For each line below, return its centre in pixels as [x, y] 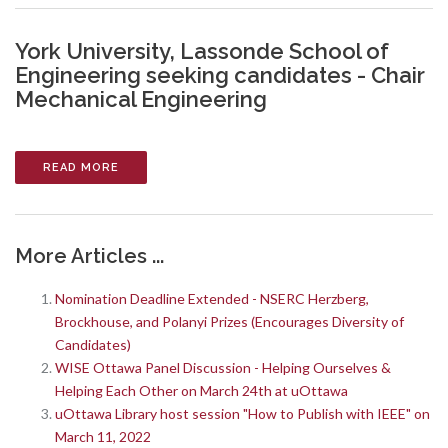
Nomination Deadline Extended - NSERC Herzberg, [212, 298]
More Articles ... [89, 256]
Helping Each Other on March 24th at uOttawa [201, 390]
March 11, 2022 [103, 436]
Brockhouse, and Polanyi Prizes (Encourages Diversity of [229, 321]
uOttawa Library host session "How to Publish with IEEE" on [242, 413]
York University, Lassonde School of [202, 51]
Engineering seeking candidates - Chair [220, 75]
